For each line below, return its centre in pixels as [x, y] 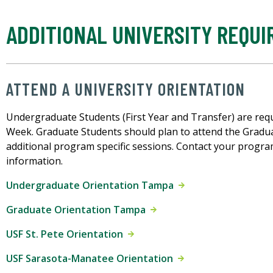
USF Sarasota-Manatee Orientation [92, 259]
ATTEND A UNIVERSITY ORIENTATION [126, 89]
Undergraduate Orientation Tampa [92, 186]
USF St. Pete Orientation [67, 234]
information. [34, 161]
